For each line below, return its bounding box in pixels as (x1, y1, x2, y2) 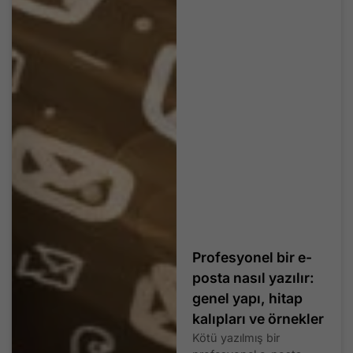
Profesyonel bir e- (192, 248, 312, 266)
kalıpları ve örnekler (192, 310, 324, 327)
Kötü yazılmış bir (192, 330, 280, 344)
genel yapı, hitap (192, 289, 303, 307)
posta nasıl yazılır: (192, 269, 314, 286)
